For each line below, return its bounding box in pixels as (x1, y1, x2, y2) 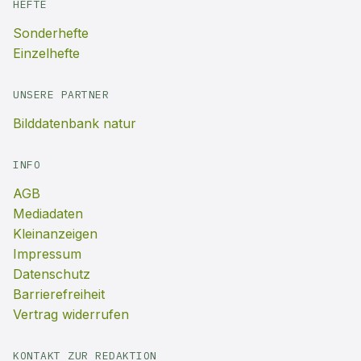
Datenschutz (13, 266, 90, 282)
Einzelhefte (13, 45, 80, 61)
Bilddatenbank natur (13, 115, 136, 131)
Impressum (13, 246, 81, 262)
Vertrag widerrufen (13, 306, 129, 322)
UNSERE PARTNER (13, 88, 110, 102)
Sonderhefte (13, 25, 89, 41)
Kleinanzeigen (13, 226, 98, 242)
